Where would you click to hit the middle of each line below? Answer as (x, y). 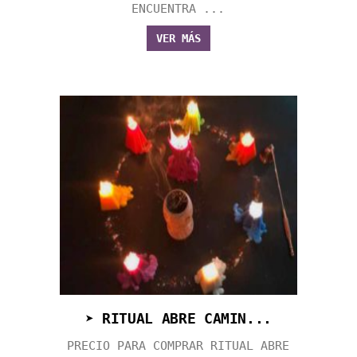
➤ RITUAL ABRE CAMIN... (178, 318)
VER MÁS (178, 38)
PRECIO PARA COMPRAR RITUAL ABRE (178, 345)
